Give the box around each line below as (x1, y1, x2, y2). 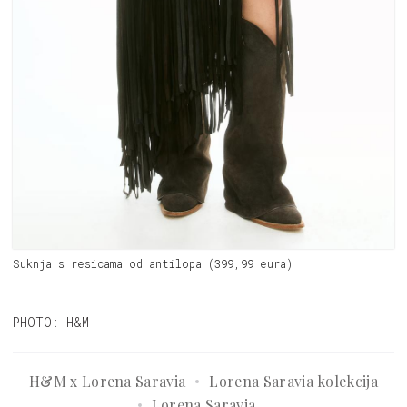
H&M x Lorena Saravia (28, 371, 186, 391)
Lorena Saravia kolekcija (209, 371, 379, 391)
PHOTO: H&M (13, 313, 89, 331)
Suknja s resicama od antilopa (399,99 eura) (13, 255, 293, 271)
